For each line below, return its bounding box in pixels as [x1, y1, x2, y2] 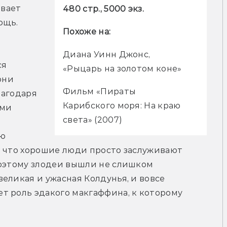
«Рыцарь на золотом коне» [63, 64, 182, 74]
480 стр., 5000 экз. [63, 4, 144, 14]
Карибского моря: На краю [63, 101, 181, 111]
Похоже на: [63, 27, 111, 37]
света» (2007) [63, 115, 123, 125]
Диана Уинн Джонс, [63, 50, 150, 60]
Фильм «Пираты [63, 87, 136, 97]
